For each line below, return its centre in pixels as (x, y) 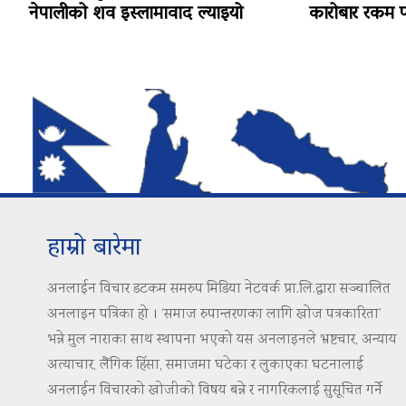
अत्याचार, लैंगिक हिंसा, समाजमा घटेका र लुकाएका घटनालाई (205, 366)
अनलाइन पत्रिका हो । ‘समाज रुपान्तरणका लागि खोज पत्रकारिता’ (214, 315)
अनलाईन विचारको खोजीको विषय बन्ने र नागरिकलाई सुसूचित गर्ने (215, 391)
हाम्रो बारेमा (94, 249)
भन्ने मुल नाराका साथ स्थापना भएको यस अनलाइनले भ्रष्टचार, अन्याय (222, 341)
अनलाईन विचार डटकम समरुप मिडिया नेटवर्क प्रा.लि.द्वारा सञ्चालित (219, 290)
